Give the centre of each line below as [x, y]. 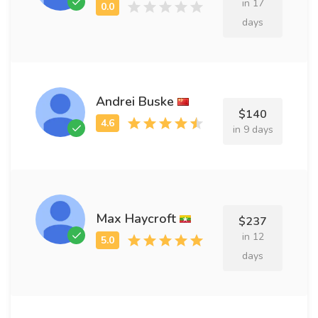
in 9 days [253, 130]
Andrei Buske [135, 102]
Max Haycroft [136, 218]
